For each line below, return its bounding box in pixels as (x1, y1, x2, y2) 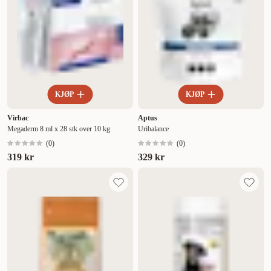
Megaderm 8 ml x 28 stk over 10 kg (7, 125, 110, 134)
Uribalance (138, 125, 169, 134)
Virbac (7, 114, 28, 123)
